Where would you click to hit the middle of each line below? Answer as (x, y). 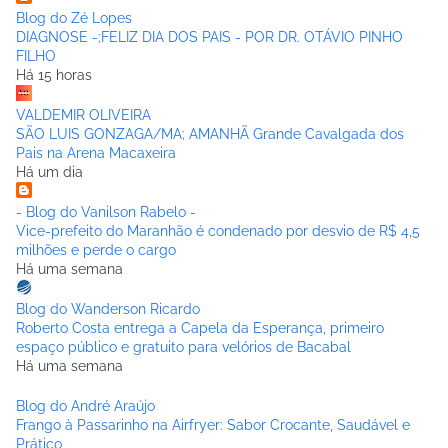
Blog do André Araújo (85, 406)
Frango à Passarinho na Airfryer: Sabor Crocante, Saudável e (213, 425)
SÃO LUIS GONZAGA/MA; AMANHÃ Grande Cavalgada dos (210, 134)
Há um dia (49, 172)
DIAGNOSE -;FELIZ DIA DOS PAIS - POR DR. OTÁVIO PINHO (209, 37)
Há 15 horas (54, 75)
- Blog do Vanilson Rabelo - (106, 212)
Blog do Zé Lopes (74, 18)
